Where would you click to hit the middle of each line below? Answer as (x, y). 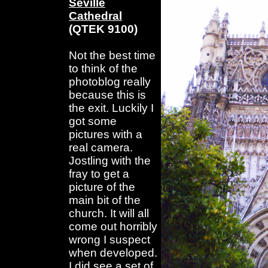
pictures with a (106, 135)
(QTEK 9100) (103, 29)
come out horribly (113, 227)
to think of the (103, 69)
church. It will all (109, 214)
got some (93, 121)
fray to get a (99, 174)
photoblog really (110, 82)
